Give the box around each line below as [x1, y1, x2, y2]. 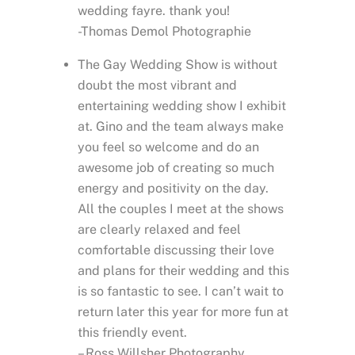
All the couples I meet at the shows [78, 201, 284, 217]
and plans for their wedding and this [78, 263, 289, 279]
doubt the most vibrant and [78, 78, 237, 94]
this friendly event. [78, 325, 187, 341]
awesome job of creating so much [78, 160, 274, 176]
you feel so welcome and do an [78, 139, 259, 155]
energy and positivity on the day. [78, 181, 269, 197]
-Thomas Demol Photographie [78, 24, 251, 40]
